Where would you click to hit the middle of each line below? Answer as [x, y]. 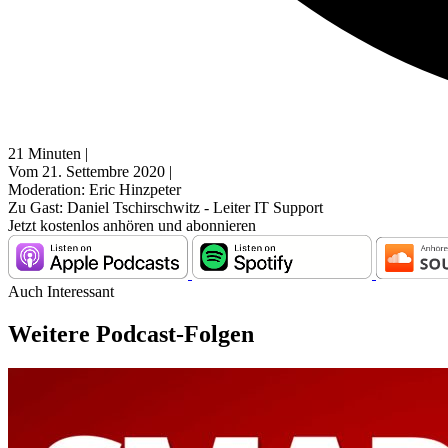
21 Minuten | [48, 154]
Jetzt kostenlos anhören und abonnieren [132, 226]
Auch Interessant [61, 292]
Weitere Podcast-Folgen [131, 334]
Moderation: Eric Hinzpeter [94, 190]
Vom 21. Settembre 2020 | [90, 172]
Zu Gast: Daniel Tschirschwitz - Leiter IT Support [165, 208]
